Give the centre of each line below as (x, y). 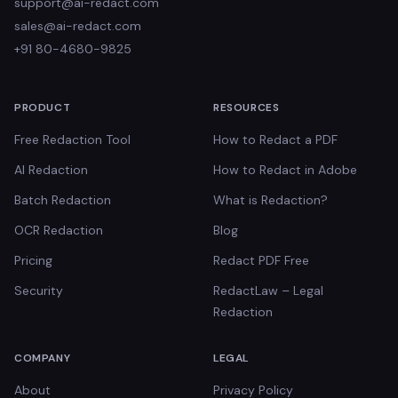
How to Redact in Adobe (285, 170)
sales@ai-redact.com (78, 26)
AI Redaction (51, 170)
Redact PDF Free (261, 260)
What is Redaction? (271, 200)
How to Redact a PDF (275, 139)
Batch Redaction (63, 200)
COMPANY (43, 358)
